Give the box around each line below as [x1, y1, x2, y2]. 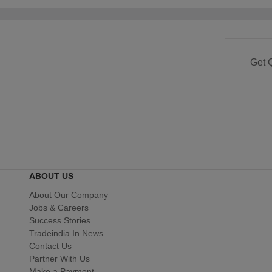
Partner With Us [29, 253, 90, 263]
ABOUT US [29, 171, 73, 181]
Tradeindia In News [29, 228, 103, 238]
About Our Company [29, 189, 108, 200]
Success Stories [29, 215, 90, 225]
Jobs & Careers [29, 202, 89, 212]
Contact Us [29, 240, 72, 251]
